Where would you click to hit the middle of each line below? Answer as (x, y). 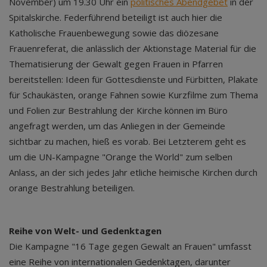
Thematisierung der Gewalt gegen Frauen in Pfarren (116, 64)
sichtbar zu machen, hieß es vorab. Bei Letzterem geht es (128, 141)
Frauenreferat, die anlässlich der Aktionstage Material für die (133, 48)
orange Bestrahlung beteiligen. (72, 188)
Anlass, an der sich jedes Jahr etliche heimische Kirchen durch (133, 172)
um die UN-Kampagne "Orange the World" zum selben (121, 157)
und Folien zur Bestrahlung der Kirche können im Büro (118, 110)
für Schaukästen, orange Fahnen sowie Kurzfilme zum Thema (133, 95)
